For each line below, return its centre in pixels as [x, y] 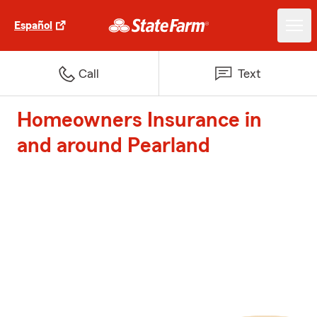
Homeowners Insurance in [139, 120]
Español [33, 25]
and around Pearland [114, 146]
